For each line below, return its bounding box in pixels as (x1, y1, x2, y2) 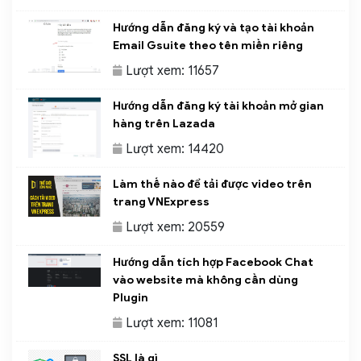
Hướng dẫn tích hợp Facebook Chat (113, 255, 313, 270)
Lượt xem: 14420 (126, 141, 224, 158)
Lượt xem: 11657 (126, 63, 219, 80)
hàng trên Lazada (113, 117, 215, 131)
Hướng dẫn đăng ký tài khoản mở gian (113, 99, 324, 114)
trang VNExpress (113, 195, 210, 210)
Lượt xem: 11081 (126, 315, 218, 332)
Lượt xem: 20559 (126, 219, 225, 236)
